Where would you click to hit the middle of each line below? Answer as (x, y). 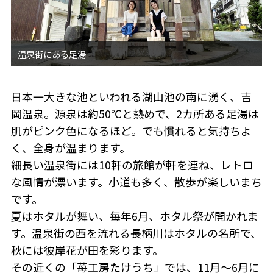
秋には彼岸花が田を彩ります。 (87, 250)
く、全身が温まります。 (70, 148)
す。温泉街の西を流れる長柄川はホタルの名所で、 (136, 233)
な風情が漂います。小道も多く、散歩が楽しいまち (136, 182)
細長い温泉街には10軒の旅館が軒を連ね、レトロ (132, 165)
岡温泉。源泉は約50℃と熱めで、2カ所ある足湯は (135, 114)
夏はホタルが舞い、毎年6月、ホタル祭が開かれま (134, 216)
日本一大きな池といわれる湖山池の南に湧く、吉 (131, 97)
